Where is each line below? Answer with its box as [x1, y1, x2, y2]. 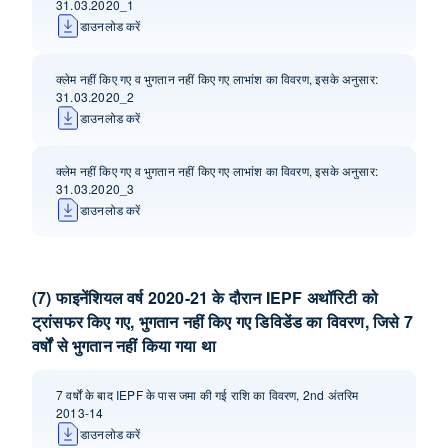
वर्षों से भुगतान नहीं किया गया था [32, 334, 216, 357]
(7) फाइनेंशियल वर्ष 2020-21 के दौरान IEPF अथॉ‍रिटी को [32, 286, 378, 309]
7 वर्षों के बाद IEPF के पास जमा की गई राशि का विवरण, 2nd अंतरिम [56, 386, 359, 403]
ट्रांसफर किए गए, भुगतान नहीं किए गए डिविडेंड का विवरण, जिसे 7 [32, 310, 413, 333]
